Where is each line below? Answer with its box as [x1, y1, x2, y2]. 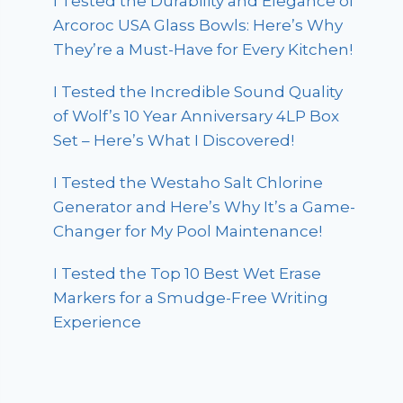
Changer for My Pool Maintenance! [53, 222, 323, 241]
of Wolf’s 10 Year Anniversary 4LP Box [53, 107, 340, 126]
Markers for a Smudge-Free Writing [53, 289, 329, 308]
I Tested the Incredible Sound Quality [53, 83, 344, 102]
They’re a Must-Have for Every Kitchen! [53, 40, 354, 59]
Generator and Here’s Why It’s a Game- [53, 198, 356, 217]
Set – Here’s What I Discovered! [53, 131, 295, 150]
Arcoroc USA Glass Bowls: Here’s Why [53, 16, 344, 35]
